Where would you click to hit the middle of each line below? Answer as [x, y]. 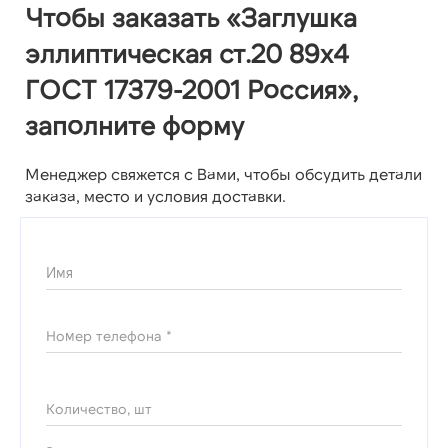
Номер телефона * [109, 336]
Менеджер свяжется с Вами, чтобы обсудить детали [223, 174]
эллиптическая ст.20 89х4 [187, 53]
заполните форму [134, 125]
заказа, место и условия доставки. [155, 196]
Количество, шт [99, 409]
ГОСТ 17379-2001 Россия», [191, 89]
